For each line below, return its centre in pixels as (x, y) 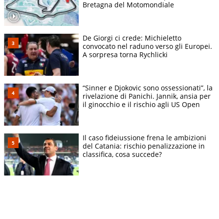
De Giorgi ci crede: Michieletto (132, 38)
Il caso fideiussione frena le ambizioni (144, 138)
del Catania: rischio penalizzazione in (144, 146)
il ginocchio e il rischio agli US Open (141, 105)
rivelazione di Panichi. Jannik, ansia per (147, 96)
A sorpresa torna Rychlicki (125, 54)
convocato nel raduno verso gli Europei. (147, 46)
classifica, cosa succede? (122, 154)
